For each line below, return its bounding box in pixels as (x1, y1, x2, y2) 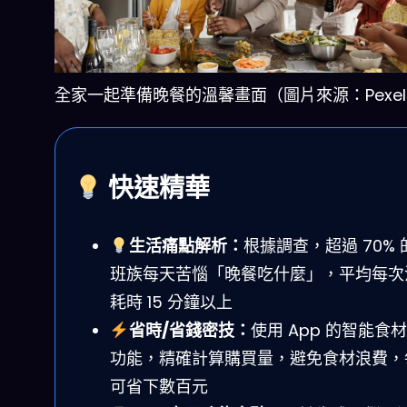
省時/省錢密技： (128, 318, 251, 342)
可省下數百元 (110, 374, 208, 398)
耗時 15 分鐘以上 (110, 290, 233, 313)
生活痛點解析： (128, 233, 243, 257)
